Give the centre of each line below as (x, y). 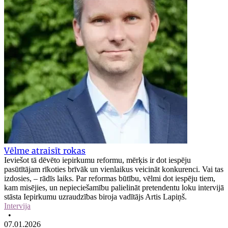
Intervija (17, 206)
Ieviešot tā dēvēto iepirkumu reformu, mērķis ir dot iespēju (97, 160)
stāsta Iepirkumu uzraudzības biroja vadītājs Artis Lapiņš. (95, 196)
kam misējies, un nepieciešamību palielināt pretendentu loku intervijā (114, 187)
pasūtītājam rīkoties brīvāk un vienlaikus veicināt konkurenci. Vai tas (114, 169)
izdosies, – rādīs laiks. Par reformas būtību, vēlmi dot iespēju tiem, (110, 178)
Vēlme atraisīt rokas (45, 150)
